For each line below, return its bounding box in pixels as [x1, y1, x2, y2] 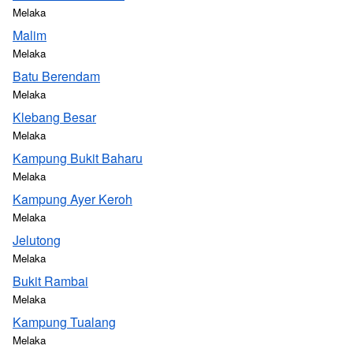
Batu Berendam [13, 67, 100, 85]
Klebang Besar [13, 108, 96, 126]
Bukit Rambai [13, 272, 88, 290]
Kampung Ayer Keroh [13, 190, 132, 208]
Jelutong [13, 231, 61, 249]
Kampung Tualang [13, 313, 116, 331]
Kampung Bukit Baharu [13, 149, 143, 167]
